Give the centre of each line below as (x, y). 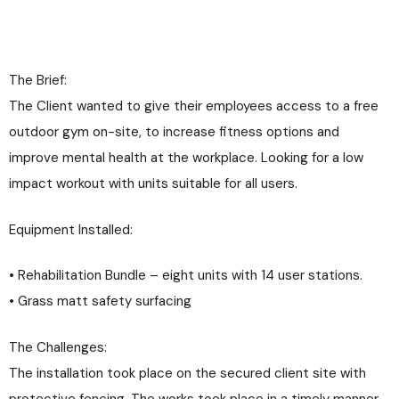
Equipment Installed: (71, 229)
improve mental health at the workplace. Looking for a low (186, 158)
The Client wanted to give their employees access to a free (194, 106)
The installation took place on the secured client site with (187, 373)
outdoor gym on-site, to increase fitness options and (174, 132)
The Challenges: (58, 347)
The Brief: (38, 81)
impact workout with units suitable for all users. (153, 184)
